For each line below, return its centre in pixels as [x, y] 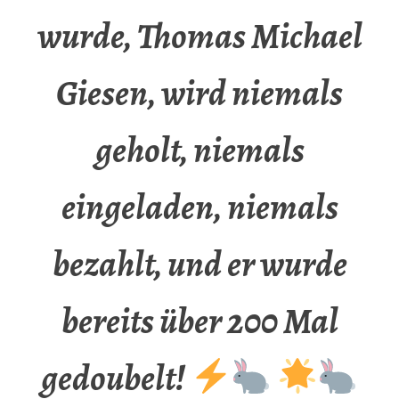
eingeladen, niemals [199, 208]
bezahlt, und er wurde [199, 265]
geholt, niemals [199, 151]
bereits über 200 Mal [199, 322]
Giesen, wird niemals [199, 94]
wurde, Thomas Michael [199, 37]
